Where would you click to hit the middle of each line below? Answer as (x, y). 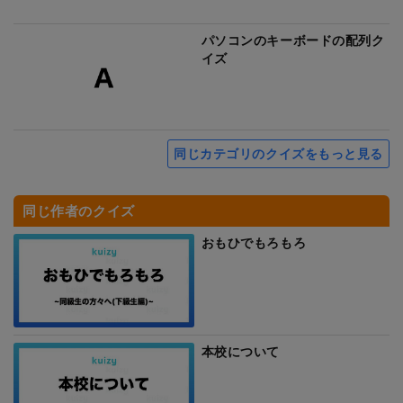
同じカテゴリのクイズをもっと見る (278, 153)
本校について (240, 351)
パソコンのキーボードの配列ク (293, 40)
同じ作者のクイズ (79, 210)
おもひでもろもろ (254, 242)
